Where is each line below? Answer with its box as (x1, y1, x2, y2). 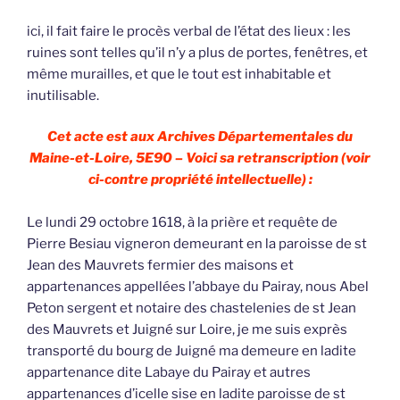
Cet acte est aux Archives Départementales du (47, 129, 353, 146)
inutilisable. (27, 87, 99, 104)
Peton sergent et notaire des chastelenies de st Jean (27, 300, 356, 317)
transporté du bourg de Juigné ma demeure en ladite (27, 343, 356, 360)
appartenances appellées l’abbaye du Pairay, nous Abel (27, 279, 369, 296)
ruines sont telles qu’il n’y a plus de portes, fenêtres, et (27, 44, 368, 61)
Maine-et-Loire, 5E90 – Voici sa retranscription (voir (29, 150, 371, 167)
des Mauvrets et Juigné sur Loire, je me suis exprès (27, 321, 347, 338)
